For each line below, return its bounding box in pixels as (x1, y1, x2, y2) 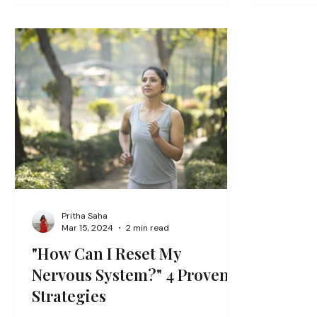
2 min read (126, 222, 169, 234)
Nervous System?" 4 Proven (32, 264, 229, 285)
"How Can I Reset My (32, 243, 182, 264)
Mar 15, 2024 (62, 222, 113, 234)
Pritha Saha (62, 209, 108, 221)
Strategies (32, 285, 106, 306)
